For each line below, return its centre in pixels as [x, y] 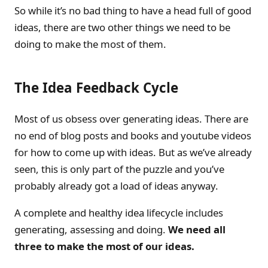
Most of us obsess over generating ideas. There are [131, 119]
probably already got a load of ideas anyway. [116, 186]
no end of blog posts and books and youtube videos [133, 135]
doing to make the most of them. [90, 44]
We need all [197, 229]
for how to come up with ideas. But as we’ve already [133, 152]
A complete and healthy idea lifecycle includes [119, 212]
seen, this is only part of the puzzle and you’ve [119, 169]
